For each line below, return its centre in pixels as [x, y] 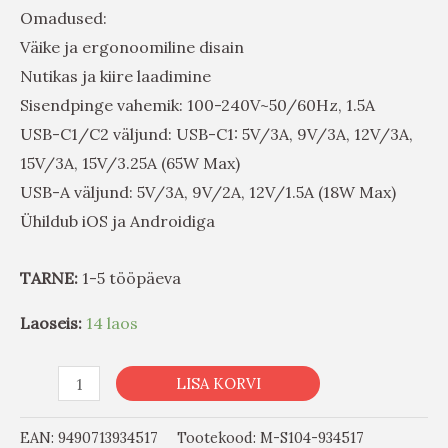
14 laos [112, 323]
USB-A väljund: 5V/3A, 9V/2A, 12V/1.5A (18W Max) [208, 192]
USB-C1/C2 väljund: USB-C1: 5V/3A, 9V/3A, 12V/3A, [216, 134]
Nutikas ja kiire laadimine [115, 76]
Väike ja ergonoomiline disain [132, 47]
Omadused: [63, 18]
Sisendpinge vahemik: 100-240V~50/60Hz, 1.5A [197, 105]
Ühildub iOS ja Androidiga [117, 221]
